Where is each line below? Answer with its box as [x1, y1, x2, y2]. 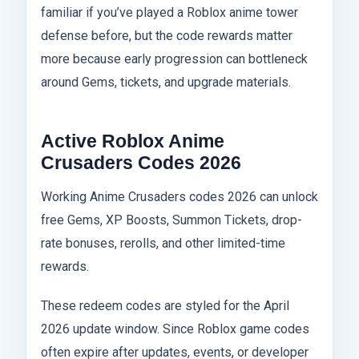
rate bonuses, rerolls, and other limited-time [41, 236, 285, 252]
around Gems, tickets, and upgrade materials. [41, 74, 291, 90]
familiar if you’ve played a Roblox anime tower [41, 4, 298, 20]
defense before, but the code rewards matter [41, 27, 292, 43]
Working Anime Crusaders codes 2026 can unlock [41, 189, 318, 205]
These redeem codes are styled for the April [41, 298, 289, 314]
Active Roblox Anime [41, 130, 224, 151]
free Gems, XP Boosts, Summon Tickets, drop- [41, 212, 302, 228]
